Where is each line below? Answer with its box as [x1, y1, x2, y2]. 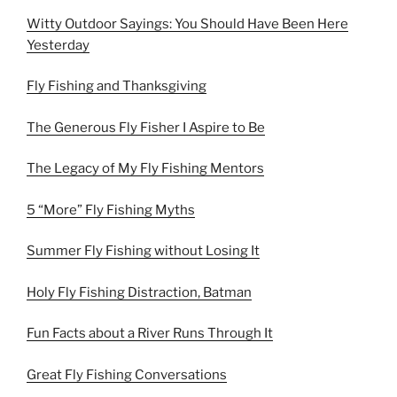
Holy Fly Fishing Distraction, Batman [27, 284, 252, 300]
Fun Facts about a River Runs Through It [27, 325, 273, 341]
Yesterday [27, 36, 90, 53]
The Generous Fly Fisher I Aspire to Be [27, 119, 265, 136]
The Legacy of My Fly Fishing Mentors [27, 160, 264, 176]
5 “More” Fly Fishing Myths [27, 201, 195, 218]
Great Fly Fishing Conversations [27, 366, 227, 383]
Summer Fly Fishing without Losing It [27, 243, 260, 259]
